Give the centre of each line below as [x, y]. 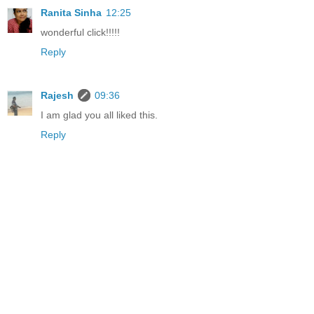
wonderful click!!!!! [80, 32]
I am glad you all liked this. [99, 115]
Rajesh [57, 95]
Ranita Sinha [71, 12]
